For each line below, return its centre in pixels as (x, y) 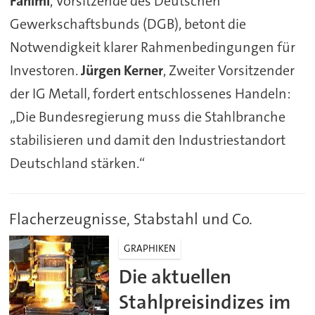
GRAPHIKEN (150, 248)
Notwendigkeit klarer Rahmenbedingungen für (152, 47)
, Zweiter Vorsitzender (229, 70)
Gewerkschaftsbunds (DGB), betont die (128, 24)
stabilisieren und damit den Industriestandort (147, 140)
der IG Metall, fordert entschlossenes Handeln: (150, 94)
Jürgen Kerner (122, 70)
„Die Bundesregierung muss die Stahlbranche (147, 117)
